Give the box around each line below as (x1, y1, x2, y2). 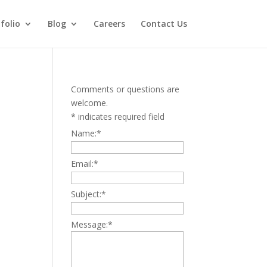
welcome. (71, 97, 108, 108)
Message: (71, 219, 108, 230)
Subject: (71, 188, 102, 200)
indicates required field (78, 111, 165, 122)
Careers (93, 18, 125, 29)
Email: (71, 158, 94, 169)
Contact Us (140, 18, 187, 29)
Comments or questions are (71, 83, 180, 95)
